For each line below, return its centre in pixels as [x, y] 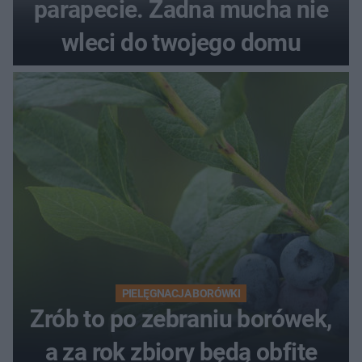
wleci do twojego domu [181, 42]
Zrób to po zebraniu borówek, [181, 318]
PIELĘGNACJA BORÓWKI [181, 293]
